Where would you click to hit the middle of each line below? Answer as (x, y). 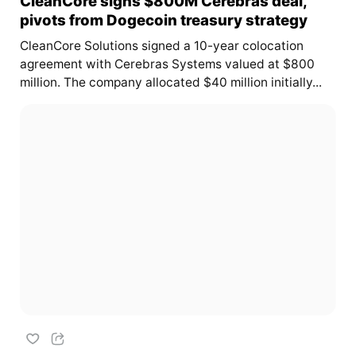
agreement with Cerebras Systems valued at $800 (167, 64)
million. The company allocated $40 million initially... (170, 83)
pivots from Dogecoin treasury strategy (163, 20)
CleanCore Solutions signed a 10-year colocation (161, 46)
